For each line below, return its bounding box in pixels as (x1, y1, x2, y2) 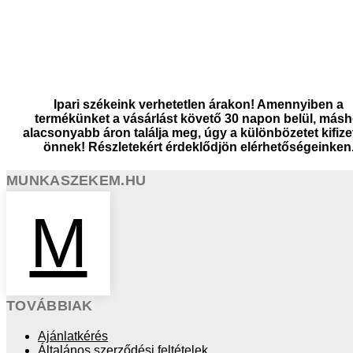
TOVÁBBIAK (6, 298, 93, 314)
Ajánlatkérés (38, 329, 108, 344)
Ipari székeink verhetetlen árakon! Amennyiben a (54, 98, 344, 112)
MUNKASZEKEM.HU (6, 173, 147, 189)
